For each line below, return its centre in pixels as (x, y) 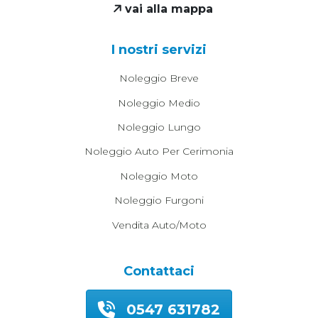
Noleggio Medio (159, 103)
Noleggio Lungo (159, 127)
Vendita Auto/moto (159, 225)
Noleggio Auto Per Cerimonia (159, 152)
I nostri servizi (159, 50)
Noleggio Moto (159, 176)
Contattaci (159, 271)
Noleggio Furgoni (159, 201)
